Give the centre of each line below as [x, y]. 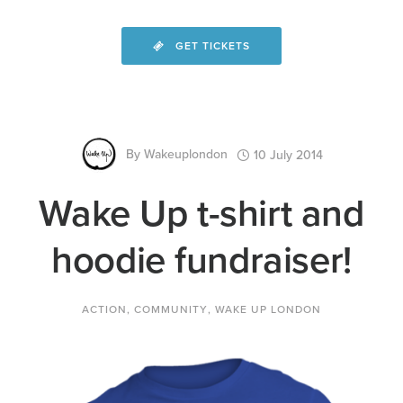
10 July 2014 [288, 155]
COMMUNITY [171, 309]
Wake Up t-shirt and [201, 214]
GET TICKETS [213, 46]
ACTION [104, 309]
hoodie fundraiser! [201, 260]
